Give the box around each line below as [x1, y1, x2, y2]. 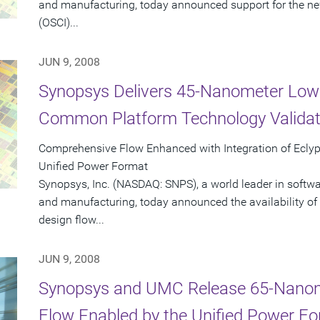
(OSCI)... [39, 16, 79, 30]
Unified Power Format [39, 159, 148, 174]
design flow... [39, 213, 104, 227]
